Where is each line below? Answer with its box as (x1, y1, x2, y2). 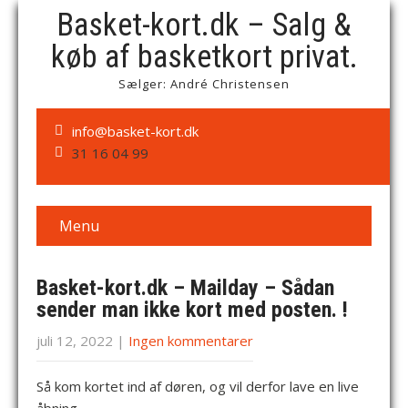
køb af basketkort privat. (50, 38, 358, 76)
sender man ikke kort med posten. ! (36, 297, 348, 322)
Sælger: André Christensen (118, 76, 290, 92)
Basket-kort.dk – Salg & (56, 6, 352, 44)
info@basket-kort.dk (72, 122, 199, 140)
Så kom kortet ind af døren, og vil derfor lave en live (36, 377, 359, 395)
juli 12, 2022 (36, 331, 113, 350)
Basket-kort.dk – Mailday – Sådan (36, 275, 334, 301)
